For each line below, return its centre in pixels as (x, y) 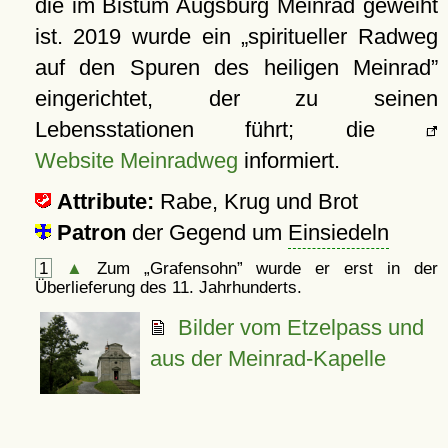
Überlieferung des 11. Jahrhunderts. (168, 286)
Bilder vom (229, 327)
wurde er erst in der (340, 267)
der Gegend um (209, 232)
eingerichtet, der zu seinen (236, 98)
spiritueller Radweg (343, 36)
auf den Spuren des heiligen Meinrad (232, 67)
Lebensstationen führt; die (230, 129)
